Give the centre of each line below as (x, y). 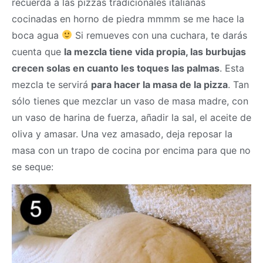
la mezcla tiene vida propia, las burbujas (155, 51)
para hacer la (122, 84)
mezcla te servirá (51, 84)
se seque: (33, 166)
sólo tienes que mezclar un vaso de (92, 101)
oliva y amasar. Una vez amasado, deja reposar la (122, 134)
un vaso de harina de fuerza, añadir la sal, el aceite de (131, 117)
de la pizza (203, 84)
